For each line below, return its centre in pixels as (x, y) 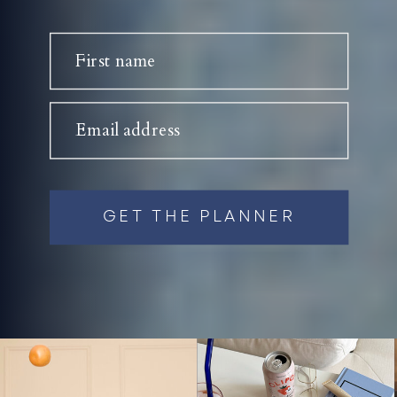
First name (116, 59)
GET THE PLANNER (199, 216)
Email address (128, 129)
